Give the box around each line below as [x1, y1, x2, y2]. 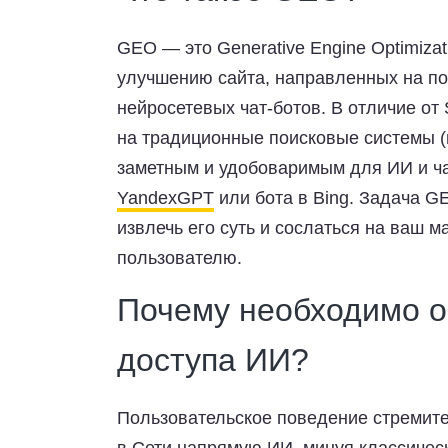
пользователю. [117, 248, 242, 268]
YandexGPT [117, 188, 214, 208]
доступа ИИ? [117, 342, 309, 378]
